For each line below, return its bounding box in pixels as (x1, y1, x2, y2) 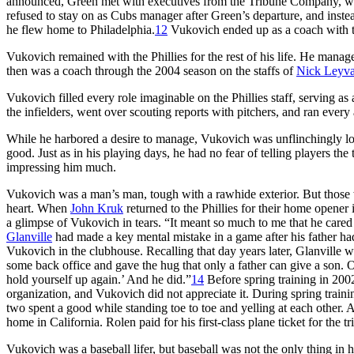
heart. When (6, 201, 70, 215)
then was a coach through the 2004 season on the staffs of (6, 63, 296, 77)
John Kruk (70, 201, 123, 215)
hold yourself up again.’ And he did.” (6, 272, 191, 286)
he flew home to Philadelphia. (6, 22, 155, 36)
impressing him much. (6, 160, 116, 174)
